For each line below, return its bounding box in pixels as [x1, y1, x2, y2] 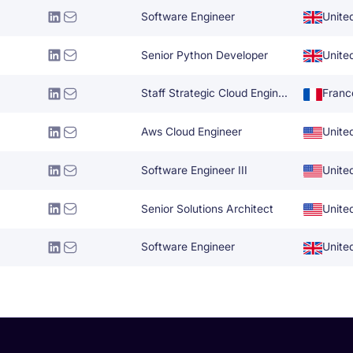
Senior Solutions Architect [141, 202, 274, 215]
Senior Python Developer [141, 48, 269, 61]
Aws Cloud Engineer [141, 125, 243, 139]
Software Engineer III [141, 163, 248, 176]
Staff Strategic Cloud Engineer [278, 87, 288, 100]
